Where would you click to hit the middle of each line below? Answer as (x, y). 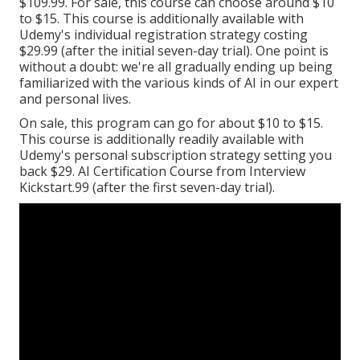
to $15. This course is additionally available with (162, 19)
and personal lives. (75, 99)
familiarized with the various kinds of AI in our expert (179, 83)
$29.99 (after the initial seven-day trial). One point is (174, 51)
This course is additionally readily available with (162, 139)
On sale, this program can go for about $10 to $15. (171, 123)
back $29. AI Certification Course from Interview (162, 172)
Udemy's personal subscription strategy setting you (176, 155)
